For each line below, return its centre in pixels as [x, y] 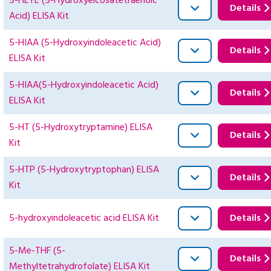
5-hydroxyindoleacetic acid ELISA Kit [84, 219]
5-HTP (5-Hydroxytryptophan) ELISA [84, 170]
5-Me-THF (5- [37, 251]
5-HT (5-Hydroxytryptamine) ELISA [81, 128]
